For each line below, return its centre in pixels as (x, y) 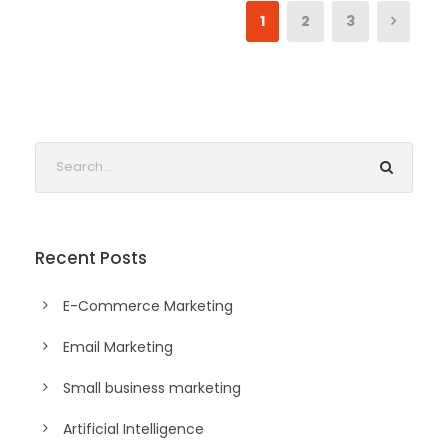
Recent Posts (91, 257)
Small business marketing (152, 387)
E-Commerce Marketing (148, 305)
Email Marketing (118, 346)
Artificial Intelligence (133, 428)
